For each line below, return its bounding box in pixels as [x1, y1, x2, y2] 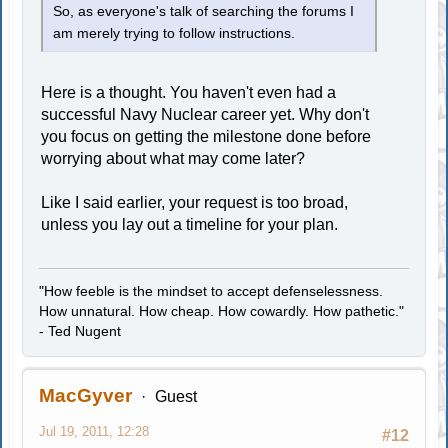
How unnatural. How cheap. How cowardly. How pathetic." [39, 302, 405, 319]
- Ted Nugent [39, 322, 122, 339]
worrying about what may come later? [41, 149, 306, 167]
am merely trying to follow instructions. [53, 25, 296, 41]
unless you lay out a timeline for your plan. [41, 215, 339, 233]
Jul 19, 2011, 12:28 [39, 423, 150, 439]
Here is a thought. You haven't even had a [41, 83, 337, 101]
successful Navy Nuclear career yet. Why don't [41, 105, 370, 123]
